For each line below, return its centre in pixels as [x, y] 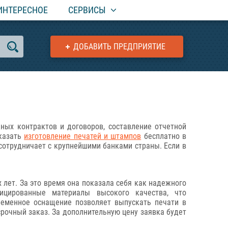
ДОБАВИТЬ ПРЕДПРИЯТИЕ [119, 47]
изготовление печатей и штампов [83, 136]
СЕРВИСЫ [87, 10]
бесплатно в [164, 136]
